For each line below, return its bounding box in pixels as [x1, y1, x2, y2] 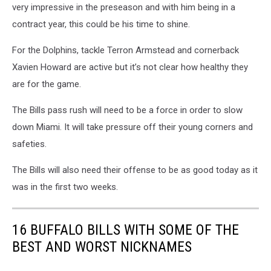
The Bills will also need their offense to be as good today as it [12, 165, 258, 176]
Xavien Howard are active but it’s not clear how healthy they [12, 62, 248, 73]
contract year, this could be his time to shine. [12, 19, 190, 30]
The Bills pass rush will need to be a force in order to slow [12, 105, 243, 116]
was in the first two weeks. [12, 181, 118, 193]
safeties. [12, 139, 47, 150]
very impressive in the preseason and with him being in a [12, 2, 235, 13]
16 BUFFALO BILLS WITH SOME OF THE [12, 221, 239, 239]
